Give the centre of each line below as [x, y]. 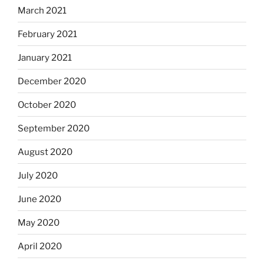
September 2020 [54, 128]
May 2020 [39, 222]
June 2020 [39, 199]
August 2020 [45, 152]
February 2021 [47, 34]
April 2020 [40, 246]
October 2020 [47, 105]
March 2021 [42, 10]
